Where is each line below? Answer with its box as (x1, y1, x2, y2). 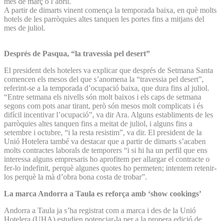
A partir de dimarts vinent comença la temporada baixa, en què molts (4, 5, 217, 14)
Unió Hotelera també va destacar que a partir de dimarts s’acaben (4, 137, 206, 146)
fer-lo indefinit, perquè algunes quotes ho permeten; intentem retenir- (4, 163, 217, 172)
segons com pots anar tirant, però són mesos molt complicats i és (4, 101, 203, 110)
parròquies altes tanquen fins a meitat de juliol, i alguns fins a (4, 119, 192, 128)
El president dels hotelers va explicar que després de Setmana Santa (4, 66, 213, 74)
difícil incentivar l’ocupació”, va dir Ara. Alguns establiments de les (4, 110, 213, 119)
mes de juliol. (4, 23, 47, 32)
